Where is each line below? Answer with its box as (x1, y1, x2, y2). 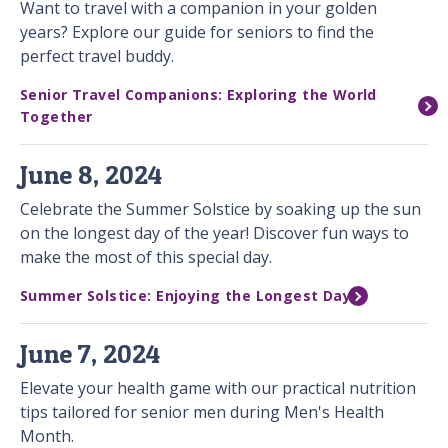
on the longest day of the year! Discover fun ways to (20, 222, 409, 245)
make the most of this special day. (20, 246, 272, 269)
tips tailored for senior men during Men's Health (20, 401, 384, 424)
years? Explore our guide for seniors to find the (20, 21, 374, 44)
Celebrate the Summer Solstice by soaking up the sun (20, 198, 421, 221)
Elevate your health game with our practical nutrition (20, 377, 416, 400)
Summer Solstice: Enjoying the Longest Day (20, 286, 352, 306)
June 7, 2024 (20, 338, 160, 370)
